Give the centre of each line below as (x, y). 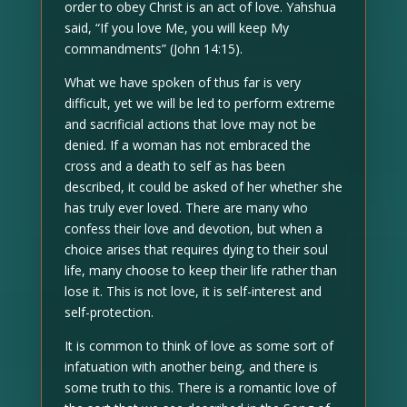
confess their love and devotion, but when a (193, 228)
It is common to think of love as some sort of (199, 346)
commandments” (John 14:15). (153, 49)
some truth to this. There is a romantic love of (200, 387)
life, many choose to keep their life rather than (200, 270)
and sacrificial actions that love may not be (190, 124)
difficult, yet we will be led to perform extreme (199, 103)
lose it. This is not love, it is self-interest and (193, 291)
